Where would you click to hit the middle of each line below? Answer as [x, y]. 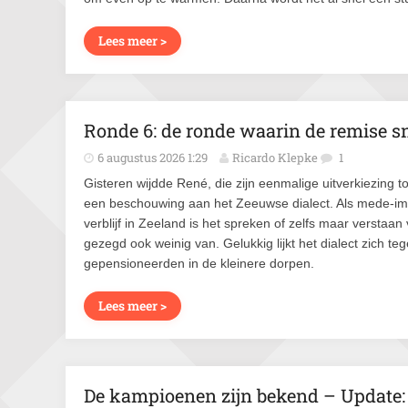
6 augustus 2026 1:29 [153, 158]
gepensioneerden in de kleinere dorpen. [199, 263]
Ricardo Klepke [275, 158]
